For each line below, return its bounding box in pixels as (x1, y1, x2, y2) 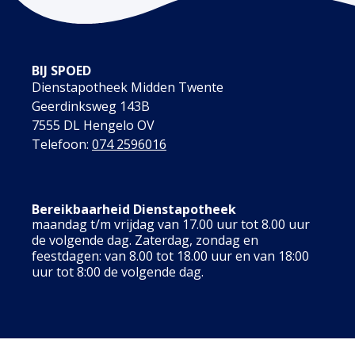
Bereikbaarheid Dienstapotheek (32, 200, 236, 218)
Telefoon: (32, 135, 92, 153)
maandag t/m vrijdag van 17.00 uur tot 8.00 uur (32, 215, 310, 233)
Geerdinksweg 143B (32, 97, 150, 115)
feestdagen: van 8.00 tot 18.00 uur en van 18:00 (32, 246, 309, 265)
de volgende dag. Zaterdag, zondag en (32, 231, 258, 249)
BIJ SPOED (32, 61, 91, 79)
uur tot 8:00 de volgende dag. (32, 262, 204, 281)
